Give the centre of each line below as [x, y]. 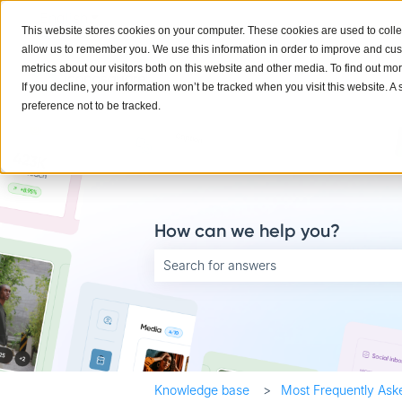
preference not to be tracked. [91, 106]
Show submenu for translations [191, 17]
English [64, 17]
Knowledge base [202, 389]
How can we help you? [247, 230]
